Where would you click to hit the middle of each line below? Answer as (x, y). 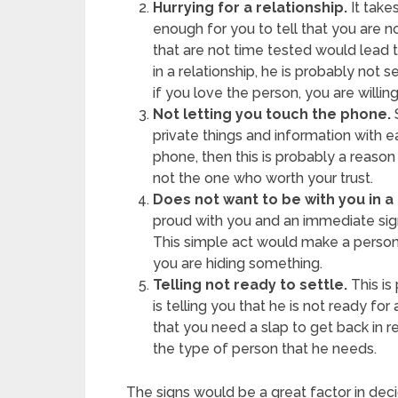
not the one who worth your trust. (263, 178)
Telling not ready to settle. (252, 285)
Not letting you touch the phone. (272, 114)
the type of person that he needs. (265, 349)
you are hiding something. (238, 263)
